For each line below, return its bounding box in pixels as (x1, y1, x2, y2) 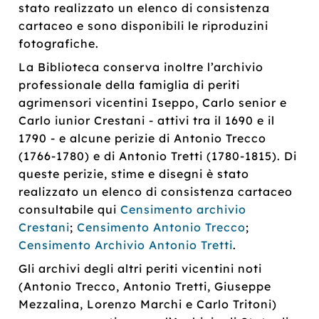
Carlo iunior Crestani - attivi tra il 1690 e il (19, 113, 276, 127)
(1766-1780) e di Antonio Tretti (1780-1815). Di (19, 148, 298, 163)
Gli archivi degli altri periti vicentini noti (19, 261, 263, 276)
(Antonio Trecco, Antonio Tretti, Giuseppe (19, 278, 272, 293)
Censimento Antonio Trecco (77, 219, 246, 234)
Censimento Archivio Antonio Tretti (19, 237, 234, 252)
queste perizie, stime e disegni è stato (19, 166, 250, 181)
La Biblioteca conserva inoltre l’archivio (19, 59, 264, 74)
